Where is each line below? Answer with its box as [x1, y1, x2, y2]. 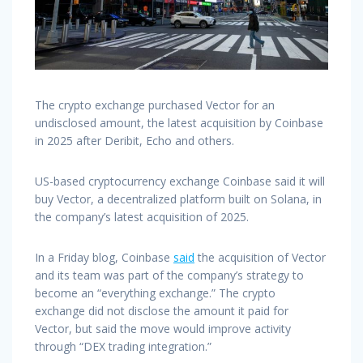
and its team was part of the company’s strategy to [35, 267, 304, 284]
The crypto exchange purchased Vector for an [35, 97, 275, 113]
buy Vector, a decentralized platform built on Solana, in [35, 191, 322, 207]
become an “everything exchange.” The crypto [35, 285, 275, 301]
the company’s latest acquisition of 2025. [35, 209, 249, 225]
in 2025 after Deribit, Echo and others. [35, 133, 234, 149]
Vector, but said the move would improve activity [35, 321, 291, 337]
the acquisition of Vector [194, 250, 326, 266]
